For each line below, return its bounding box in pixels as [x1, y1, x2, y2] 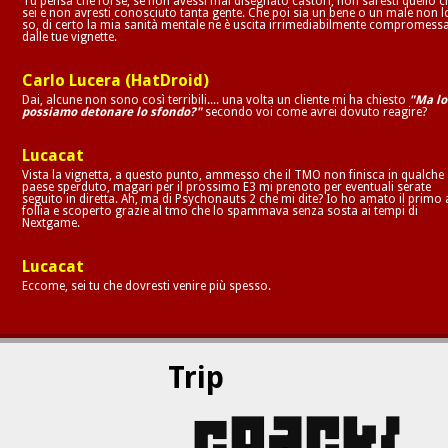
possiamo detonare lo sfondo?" [22, 104, 203, 119]
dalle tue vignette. [22, 29, 118, 44]
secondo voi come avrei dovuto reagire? [202, 104, 428, 119]
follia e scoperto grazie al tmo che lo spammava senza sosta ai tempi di [22, 203, 419, 218]
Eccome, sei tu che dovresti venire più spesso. [22, 278, 272, 293]
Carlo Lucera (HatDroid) [22, 70, 210, 90]
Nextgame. [22, 215, 81, 230]
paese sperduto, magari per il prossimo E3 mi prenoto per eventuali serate [22, 179, 432, 194]
